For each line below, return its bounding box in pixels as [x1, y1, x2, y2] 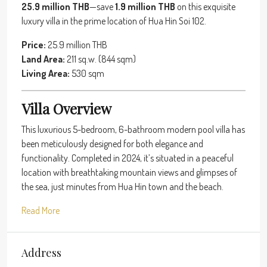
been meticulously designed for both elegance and [21, 137, 203, 150]
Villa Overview [21, 99, 111, 118]
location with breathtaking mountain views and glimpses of [21, 166, 237, 178]
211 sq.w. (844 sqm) [65, 52, 136, 65]
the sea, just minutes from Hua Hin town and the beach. [21, 180, 223, 193]
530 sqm [70, 67, 104, 79]
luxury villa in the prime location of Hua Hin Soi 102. [21, 14, 206, 27]
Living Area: [21, 67, 70, 79]
